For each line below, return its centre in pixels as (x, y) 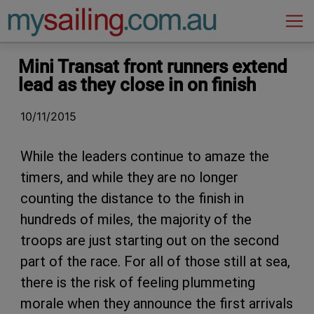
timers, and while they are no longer (129, 177)
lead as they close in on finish (137, 84)
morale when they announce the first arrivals (157, 303)
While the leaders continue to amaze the (145, 156)
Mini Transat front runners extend (153, 66)
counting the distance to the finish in (132, 198)
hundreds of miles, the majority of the (136, 219)
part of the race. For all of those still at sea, (155, 261)
